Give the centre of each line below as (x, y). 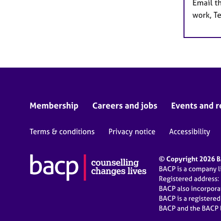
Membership (54, 106)
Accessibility (190, 132)
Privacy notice (132, 132)
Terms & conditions (62, 132)
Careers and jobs (125, 106)
